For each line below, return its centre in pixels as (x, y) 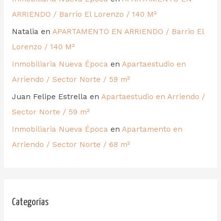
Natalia (25, 32)
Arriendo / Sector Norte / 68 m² (71, 144)
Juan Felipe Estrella (49, 97)
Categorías (30, 203)
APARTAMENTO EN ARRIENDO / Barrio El (128, 32)
